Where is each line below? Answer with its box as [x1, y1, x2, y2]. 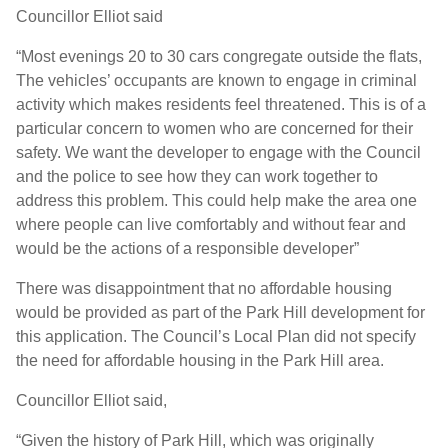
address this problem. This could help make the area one [16, 192, 417, 210]
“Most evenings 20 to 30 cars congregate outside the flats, [16, 48, 422, 66]
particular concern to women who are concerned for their [16, 120, 413, 138]
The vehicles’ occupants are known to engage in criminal [16, 72, 417, 90]
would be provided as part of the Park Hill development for [16, 304, 425, 322]
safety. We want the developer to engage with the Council [16, 144, 421, 162]
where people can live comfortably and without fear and [16, 216, 406, 234]
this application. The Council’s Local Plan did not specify [16, 328, 416, 346]
